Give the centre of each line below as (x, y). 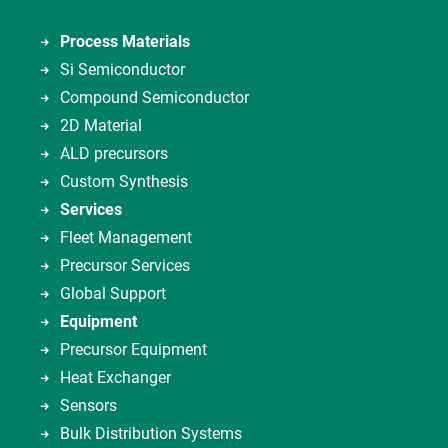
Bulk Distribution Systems (151, 433)
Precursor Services (125, 265)
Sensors (88, 405)
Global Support (113, 293)
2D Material (101, 125)
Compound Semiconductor (154, 97)
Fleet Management (126, 237)
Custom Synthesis (124, 181)
